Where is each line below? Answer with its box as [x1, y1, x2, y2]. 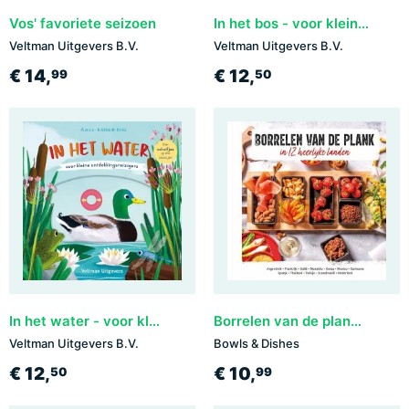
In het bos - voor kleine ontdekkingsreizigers [358, 15, 369, 33]
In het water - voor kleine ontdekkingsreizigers [149, 312, 160, 330]
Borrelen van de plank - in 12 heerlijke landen [351, 312, 362, 330]
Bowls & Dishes [214, 336, 299, 351]
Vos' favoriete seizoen [9, 15, 156, 33]
